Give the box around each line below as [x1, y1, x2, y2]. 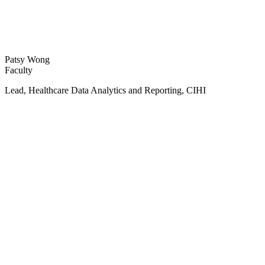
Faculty [5, 65, 33, 76]
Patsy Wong [5, 54, 50, 65]
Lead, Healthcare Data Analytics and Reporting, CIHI [5, 85, 206, 96]
